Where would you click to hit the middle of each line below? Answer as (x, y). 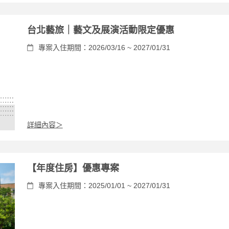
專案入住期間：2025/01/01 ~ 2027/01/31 (104, 185)
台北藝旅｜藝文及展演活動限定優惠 (100, 30)
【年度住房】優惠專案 (73, 168)
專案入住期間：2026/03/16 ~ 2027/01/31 (104, 48)
